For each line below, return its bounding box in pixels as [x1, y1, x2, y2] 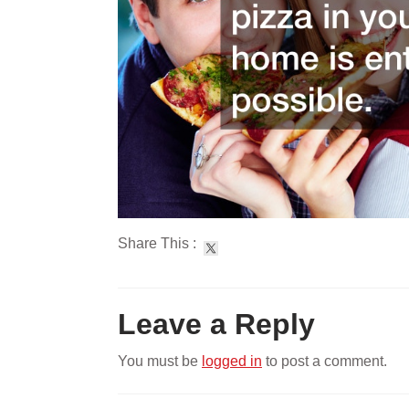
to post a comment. [262, 353, 387, 370]
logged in [202, 353, 262, 370]
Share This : [118, 236, 204, 252]
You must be [118, 353, 202, 370]
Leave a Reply [118, 308, 315, 341]
